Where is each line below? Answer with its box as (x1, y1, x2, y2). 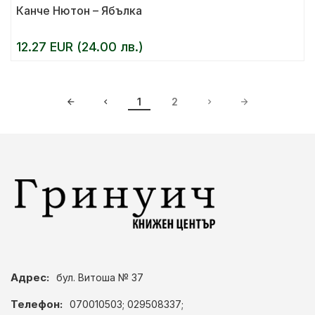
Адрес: (11, 271, 49, 284)
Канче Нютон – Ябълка (16, 4, 142, 18)
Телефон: (11, 297, 63, 311)
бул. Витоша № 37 (56, 271, 143, 283)
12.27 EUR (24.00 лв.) (16, 39, 143, 54)
